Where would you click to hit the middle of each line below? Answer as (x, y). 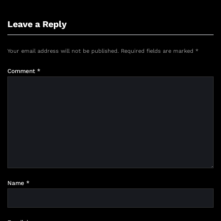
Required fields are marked (158, 51)
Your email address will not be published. (63, 51)
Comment (22, 71)
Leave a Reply (37, 24)
